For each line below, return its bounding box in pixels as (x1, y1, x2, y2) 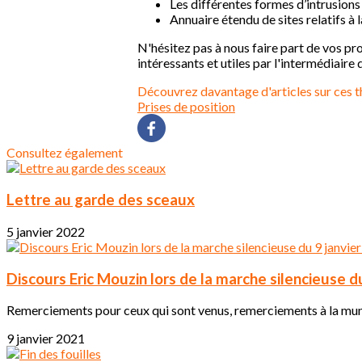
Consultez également (6, 145, 123, 161)
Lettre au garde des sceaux (6, 191, 195, 209)
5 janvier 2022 (6, 223, 85, 239)
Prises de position (137, 99, 235, 115)
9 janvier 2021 (6, 330, 85, 347)
